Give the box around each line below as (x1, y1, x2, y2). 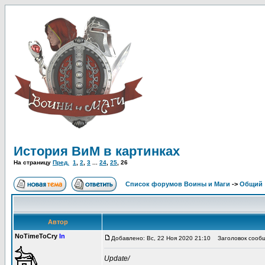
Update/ (104, 254, 130, 263)
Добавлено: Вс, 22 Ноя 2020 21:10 (111, 235, 211, 241)
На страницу (14, 159, 53, 166)
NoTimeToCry (15, 232, 59, 240)
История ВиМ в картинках (14, 144, 180, 159)
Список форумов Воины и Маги (125, 180, 230, 188)
